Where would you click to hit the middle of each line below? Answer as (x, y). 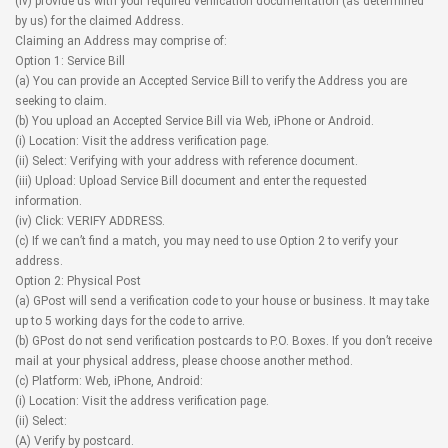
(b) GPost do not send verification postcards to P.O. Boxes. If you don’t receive (223, 341)
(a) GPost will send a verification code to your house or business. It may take (222, 301)
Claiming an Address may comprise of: (121, 41)
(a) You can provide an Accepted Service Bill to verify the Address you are (211, 81)
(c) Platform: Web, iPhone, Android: (109, 381)
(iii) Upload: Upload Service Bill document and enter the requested (191, 181)
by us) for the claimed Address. (99, 21)
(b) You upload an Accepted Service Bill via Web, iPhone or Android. (194, 121)
